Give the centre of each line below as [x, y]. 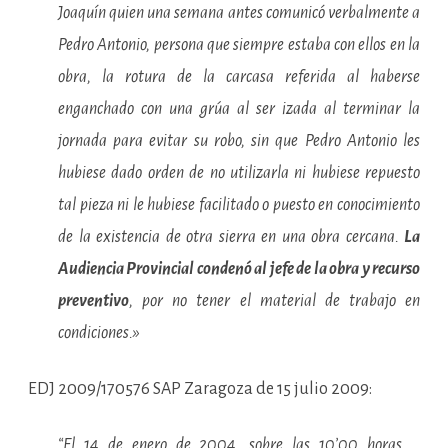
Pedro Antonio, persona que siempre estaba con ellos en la [239, 45]
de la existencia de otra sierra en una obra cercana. [231, 237]
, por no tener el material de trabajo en [274, 301]
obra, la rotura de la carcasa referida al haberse [239, 77]
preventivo [93, 301]
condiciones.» [99, 333]
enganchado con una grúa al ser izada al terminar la [239, 109]
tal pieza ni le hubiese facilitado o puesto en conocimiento [239, 205]
